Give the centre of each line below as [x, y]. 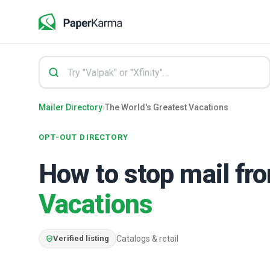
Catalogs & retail [147, 239]
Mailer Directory [71, 107]
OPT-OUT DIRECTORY [83, 137]
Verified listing [81, 238]
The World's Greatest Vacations [167, 107]
